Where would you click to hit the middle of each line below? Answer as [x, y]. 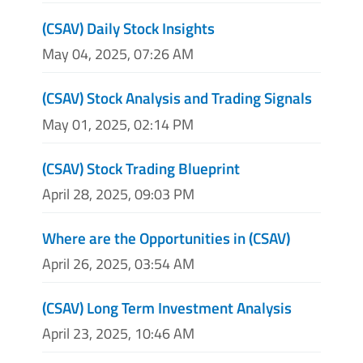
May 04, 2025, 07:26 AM [118, 54]
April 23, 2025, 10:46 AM [118, 334]
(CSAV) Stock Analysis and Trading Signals [177, 98]
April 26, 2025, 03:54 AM [118, 264]
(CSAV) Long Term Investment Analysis [167, 307]
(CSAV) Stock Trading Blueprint [141, 168]
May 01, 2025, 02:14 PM [118, 124]
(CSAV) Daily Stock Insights [128, 28]
